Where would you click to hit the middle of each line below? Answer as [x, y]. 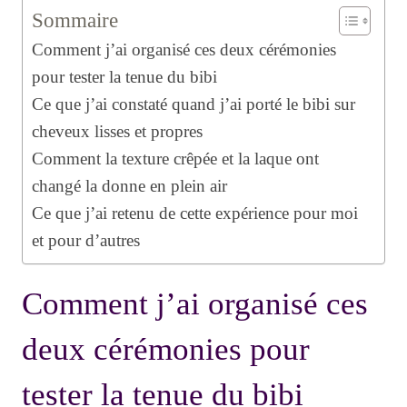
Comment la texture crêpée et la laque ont [175, 159]
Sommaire [75, 20]
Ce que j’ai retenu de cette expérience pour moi [195, 213]
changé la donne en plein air [129, 186]
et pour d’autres [86, 241]
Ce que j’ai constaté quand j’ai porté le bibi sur [194, 104]
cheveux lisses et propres [117, 132]
